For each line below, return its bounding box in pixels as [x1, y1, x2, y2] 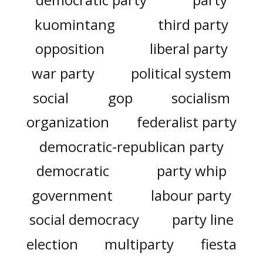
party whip [156, 161, 227, 181]
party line [171, 210, 234, 230]
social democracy [29, 210, 140, 230]
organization [26, 112, 110, 132]
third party [158, 14, 229, 34]
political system [131, 63, 232, 83]
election [26, 234, 79, 254]
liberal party [149, 39, 228, 59]
